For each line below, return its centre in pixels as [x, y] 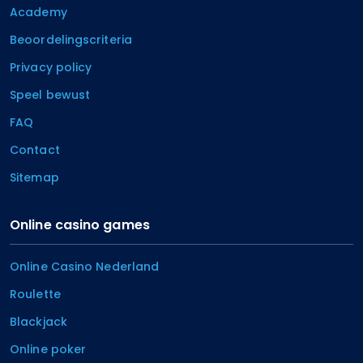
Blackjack [38, 322]
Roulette [35, 295]
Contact [35, 150]
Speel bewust [50, 95]
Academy [38, 13]
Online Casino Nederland [85, 267]
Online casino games [80, 225]
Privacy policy [51, 68]
